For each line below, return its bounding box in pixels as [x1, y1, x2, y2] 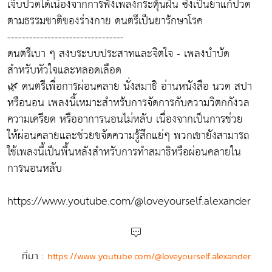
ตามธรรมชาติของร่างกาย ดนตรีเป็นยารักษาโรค [7, 10, 203, 31]
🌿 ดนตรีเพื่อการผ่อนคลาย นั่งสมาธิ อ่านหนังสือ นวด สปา [7, 76, 252, 97]
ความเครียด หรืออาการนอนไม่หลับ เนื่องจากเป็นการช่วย [7, 109, 243, 129]
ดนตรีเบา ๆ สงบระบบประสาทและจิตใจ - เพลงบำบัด [7, 43, 229, 64]
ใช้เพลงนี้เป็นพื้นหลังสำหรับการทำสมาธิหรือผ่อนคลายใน [7, 141, 241, 162]
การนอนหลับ [7, 158, 62, 178]
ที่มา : [21, 248, 47, 263]
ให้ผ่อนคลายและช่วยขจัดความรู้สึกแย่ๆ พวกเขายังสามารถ [7, 125, 250, 146]
